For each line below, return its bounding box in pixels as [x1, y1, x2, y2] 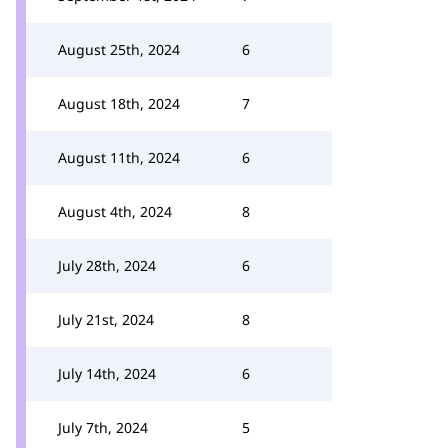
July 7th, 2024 [58, 418, 148, 437]
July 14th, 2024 [58, 364, 156, 383]
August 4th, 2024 [58, 202, 172, 221]
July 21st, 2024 [58, 310, 154, 329]
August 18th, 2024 [58, 94, 180, 113]
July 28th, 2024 [58, 256, 156, 275]
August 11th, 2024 [58, 148, 180, 167]
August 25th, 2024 [58, 40, 180, 59]
